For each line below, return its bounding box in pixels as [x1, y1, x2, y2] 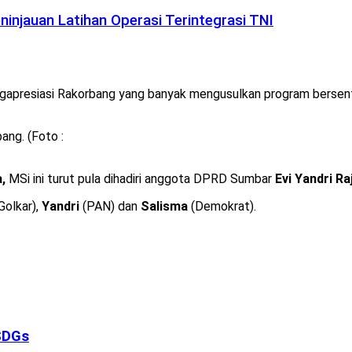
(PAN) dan [79, 198, 141, 214]
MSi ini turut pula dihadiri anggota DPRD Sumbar [5, 170, 275, 186]
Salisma [141, 198, 188, 214]
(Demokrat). [188, 198, 256, 214]
